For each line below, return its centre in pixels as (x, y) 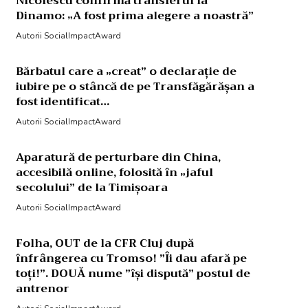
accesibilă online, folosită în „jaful (114, 173)
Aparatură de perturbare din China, (118, 157)
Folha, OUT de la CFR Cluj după (104, 243)
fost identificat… (62, 102)
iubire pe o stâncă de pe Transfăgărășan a (135, 87)
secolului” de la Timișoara (91, 188)
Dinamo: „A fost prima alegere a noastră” (134, 16)
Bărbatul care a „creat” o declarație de (126, 71)
